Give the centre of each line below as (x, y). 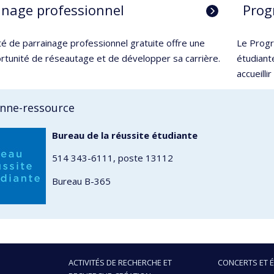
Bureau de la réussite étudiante (125, 135)
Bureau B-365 (81, 181)
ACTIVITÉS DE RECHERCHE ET (120, 262)
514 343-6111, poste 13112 (113, 158)
